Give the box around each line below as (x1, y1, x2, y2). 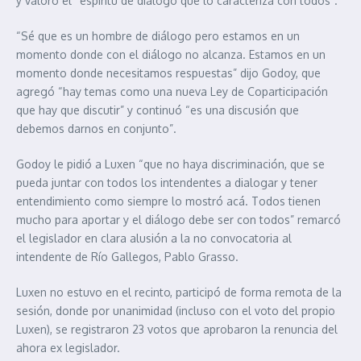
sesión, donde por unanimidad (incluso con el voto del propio (16, 304, 335, 317)
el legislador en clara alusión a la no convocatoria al (16, 231, 292, 245)
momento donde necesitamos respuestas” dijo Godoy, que (16, 66, 321, 80)
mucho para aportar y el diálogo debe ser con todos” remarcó (16, 213, 341, 226)
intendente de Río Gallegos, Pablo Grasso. (16, 250, 239, 263)
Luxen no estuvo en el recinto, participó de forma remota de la (16, 285, 342, 299)
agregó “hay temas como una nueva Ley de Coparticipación (16, 85, 328, 98)
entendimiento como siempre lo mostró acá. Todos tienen (16, 194, 321, 208)
